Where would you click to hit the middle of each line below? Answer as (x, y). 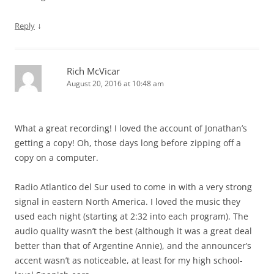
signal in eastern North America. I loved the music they (128, 201)
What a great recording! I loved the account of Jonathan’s (131, 128)
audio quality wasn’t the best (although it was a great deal (133, 231)
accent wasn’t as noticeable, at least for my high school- (129, 260)
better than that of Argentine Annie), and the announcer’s (133, 245)
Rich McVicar (93, 71)
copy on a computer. (57, 157)
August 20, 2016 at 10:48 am (115, 83)
